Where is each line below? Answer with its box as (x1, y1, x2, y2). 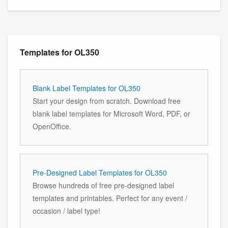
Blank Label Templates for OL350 (33, 82, 140, 93)
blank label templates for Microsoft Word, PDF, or (33, 108, 190, 119)
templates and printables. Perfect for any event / (33, 192, 187, 203)
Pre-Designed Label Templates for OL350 (33, 167, 167, 178)
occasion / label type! (33, 205, 100, 216)
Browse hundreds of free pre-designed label (33, 180, 174, 190)
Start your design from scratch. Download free (33, 95, 181, 106)
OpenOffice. (33, 121, 71, 131)
